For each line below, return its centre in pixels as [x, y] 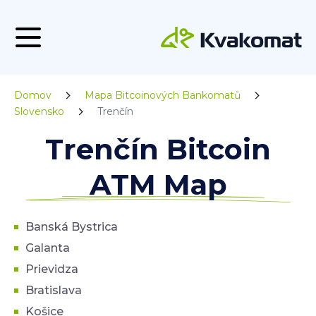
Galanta [48, 248]
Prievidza [52, 269]
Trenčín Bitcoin [158, 149]
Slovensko [39, 111]
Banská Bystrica [72, 227]
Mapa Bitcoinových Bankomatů [163, 95]
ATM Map [158, 184]
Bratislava [54, 290]
